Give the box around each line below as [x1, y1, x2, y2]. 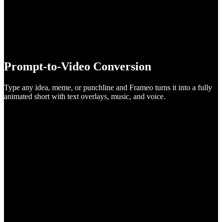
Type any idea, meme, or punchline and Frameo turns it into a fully [4, 83, 212, 92]
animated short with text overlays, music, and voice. [4, 92, 166, 101]
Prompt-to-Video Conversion [4, 60, 151, 73]
